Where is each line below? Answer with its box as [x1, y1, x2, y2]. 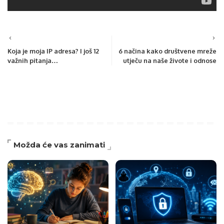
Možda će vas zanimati [13, 140, 105, 150]
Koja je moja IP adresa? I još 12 [7, 47, 99, 55]
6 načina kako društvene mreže [118, 47, 216, 55]
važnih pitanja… [7, 56, 58, 65]
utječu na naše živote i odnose [123, 56, 216, 65]
